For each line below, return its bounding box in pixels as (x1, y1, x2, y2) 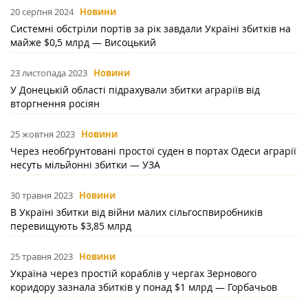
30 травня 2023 (10, 189, 73, 202)
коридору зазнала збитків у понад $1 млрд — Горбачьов (10, 280, 277, 294)
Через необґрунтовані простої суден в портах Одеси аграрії (10, 144, 296, 158)
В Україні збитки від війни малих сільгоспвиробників (10, 206, 263, 219)
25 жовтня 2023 (10, 128, 75, 141)
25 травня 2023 (10, 250, 73, 263)
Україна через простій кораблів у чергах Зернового (10, 267, 256, 280)
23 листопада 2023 (10, 67, 87, 80)
